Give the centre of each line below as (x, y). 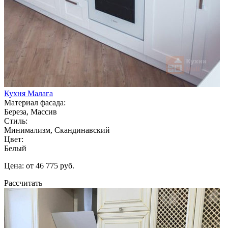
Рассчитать (23, 183)
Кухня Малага (28, 93)
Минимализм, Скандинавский (57, 130)
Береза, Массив (31, 111)
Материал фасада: (35, 102)
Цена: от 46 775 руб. (39, 165)
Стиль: (16, 121)
